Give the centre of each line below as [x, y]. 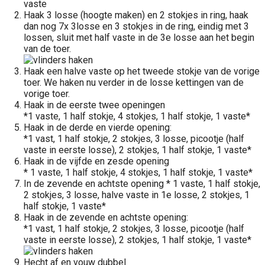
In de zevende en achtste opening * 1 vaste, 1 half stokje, [142, 184]
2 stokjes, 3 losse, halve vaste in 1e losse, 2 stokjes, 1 [137, 195]
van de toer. [47, 49]
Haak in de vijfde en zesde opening [96, 161]
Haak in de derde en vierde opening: [98, 127]
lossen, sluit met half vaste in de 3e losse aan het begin [139, 38]
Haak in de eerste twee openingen [94, 105]
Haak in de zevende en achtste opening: [106, 217]
